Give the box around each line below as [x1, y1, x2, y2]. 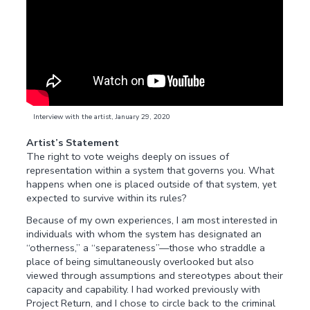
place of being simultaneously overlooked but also [26, 255, 255, 269]
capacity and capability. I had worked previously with [26, 282, 261, 297]
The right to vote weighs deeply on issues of [26, 149, 230, 163]
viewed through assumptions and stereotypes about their [26, 268, 284, 283]
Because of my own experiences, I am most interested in [26, 213, 278, 228]
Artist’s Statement [26, 135, 120, 149]
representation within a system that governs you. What [26, 163, 275, 177]
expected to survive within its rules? [26, 190, 188, 205]
